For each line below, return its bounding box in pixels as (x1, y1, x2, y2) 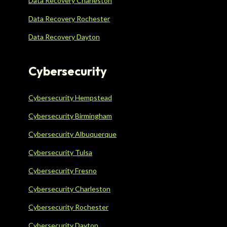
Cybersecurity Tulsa (28, 148, 92, 157)
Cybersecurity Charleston (28, 184, 110, 194)
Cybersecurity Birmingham (28, 111, 112, 121)
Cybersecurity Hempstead (28, 93, 112, 102)
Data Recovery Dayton (28, 32, 100, 42)
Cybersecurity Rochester (28, 203, 108, 212)
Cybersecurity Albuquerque (28, 130, 117, 139)
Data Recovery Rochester (28, 14, 110, 23)
